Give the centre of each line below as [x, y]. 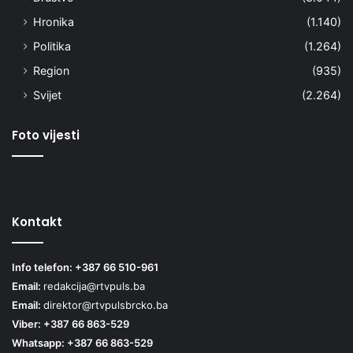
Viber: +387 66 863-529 [71, 323]
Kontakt [37, 221]
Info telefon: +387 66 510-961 [85, 267]
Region [51, 70]
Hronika [54, 21]
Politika [52, 46]
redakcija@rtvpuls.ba [94, 286]
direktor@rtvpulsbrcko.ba [106, 305]
